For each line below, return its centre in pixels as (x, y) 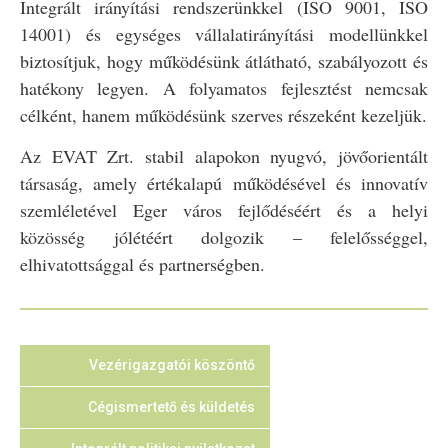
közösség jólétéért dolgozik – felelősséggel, (224, 237)
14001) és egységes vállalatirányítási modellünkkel (224, 34)
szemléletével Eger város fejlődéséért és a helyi (224, 210)
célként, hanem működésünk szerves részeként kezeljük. (223, 115)
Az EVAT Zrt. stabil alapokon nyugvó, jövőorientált (224, 156)
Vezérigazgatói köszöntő (172, 364)
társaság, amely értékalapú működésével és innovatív (224, 183)
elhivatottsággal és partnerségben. (142, 264)
